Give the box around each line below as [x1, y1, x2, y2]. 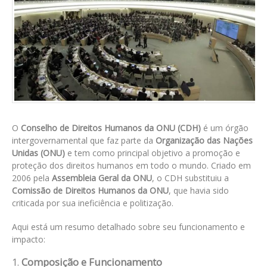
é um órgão [201, 122, 249, 134]
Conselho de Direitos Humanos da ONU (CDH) [21, 122, 201, 134]
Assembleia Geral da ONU [52, 172, 152, 184]
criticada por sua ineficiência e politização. [12, 197, 173, 209]
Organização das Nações [156, 135, 253, 147]
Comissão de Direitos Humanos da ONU [12, 185, 169, 197]
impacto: [12, 234, 45, 246]
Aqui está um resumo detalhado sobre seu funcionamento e [12, 221, 245, 233]
